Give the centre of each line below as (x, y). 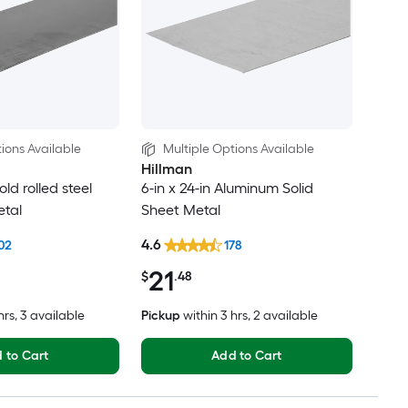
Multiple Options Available (238, 148)
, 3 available (49, 316)
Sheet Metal (180, 209)
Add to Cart (247, 356)
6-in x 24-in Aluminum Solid (227, 188)
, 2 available (282, 316)
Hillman (166, 168)
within (200, 316)
